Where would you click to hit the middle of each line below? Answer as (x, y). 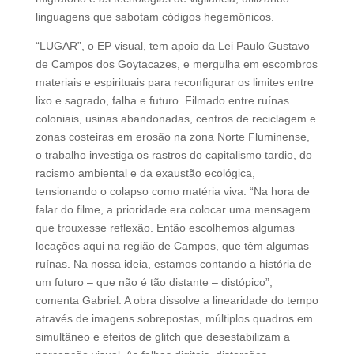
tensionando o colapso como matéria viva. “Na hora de (172, 191)
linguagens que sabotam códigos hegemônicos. (154, 16)
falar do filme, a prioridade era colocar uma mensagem (173, 209)
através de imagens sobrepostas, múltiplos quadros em (174, 318)
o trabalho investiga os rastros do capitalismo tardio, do (173, 154)
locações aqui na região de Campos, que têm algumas (172, 245)
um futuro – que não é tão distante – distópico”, (154, 282)
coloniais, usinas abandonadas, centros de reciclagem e (175, 118)
